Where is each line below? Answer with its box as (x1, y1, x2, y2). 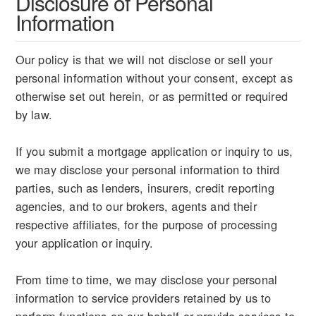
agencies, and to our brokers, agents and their (15, 197, 257, 215)
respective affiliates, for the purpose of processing (15, 216, 277, 233)
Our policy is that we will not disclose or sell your (15, 51, 272, 68)
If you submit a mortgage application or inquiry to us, (15, 142, 293, 160)
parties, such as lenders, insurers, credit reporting (15, 179, 274, 197)
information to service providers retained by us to (15, 289, 272, 307)
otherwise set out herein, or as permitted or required (15, 87, 288, 105)
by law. (15, 106, 52, 123)
